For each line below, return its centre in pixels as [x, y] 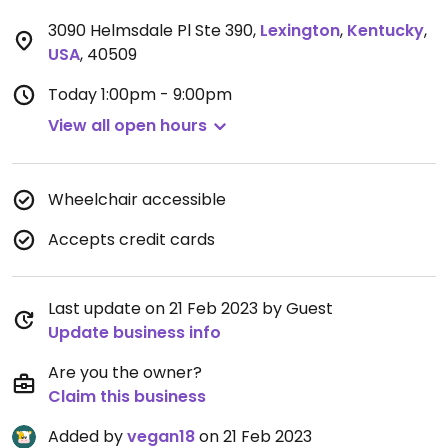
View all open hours [127, 125]
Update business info [134, 332]
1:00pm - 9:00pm [166, 94]
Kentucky [385, 30]
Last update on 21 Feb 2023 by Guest [190, 308]
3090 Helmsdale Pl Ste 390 [150, 30]
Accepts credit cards [131, 239]
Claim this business [127, 396]
